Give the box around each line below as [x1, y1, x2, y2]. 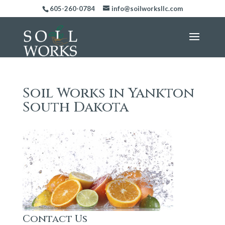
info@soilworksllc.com [111, 4, 183, 13]
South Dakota [22, 97, 129, 117]
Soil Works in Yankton [22, 83, 194, 102]
